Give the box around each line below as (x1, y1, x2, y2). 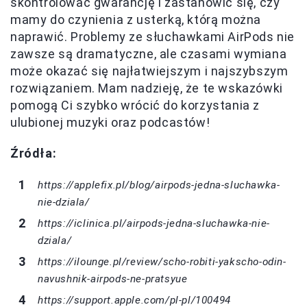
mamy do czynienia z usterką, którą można (10, 12, 262, 27)
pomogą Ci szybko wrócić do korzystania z (10, 98, 260, 113)
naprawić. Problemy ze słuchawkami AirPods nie (10, 29, 295, 45)
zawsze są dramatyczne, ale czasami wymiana (10, 47, 287, 62)
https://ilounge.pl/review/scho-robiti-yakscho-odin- (38, 256, 286, 269)
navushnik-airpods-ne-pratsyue (38, 273, 188, 286)
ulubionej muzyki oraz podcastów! (10, 115, 210, 130)
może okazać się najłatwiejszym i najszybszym (10, 64, 288, 79)
